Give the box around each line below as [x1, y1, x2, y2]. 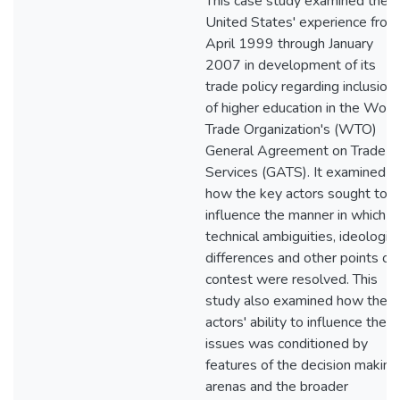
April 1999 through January [205, 34, 373, 54]
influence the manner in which [205, 205, 386, 225]
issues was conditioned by [205, 334, 368, 354]
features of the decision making [205, 355, 398, 375]
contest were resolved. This [205, 270, 378, 289]
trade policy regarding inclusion [205, 77, 395, 96]
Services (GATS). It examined [205, 162, 386, 182]
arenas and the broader [205, 377, 348, 396]
